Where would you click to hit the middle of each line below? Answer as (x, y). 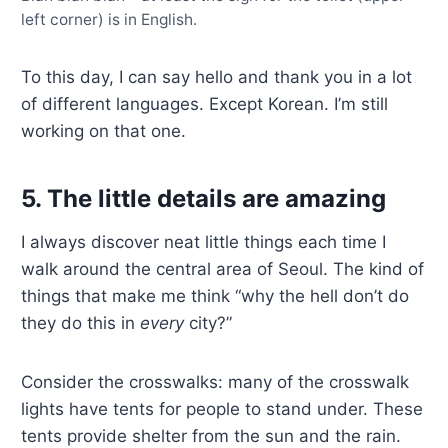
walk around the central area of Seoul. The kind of (223, 269)
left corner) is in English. (109, 20)
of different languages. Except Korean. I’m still (205, 104)
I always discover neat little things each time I (204, 242)
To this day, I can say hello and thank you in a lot (217, 77)
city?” (208, 323)
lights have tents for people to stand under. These (222, 409)
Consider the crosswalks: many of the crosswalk (215, 382)
